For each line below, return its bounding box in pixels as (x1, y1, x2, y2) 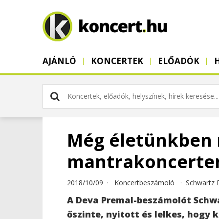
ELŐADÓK (158, 55, 199, 66)
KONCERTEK (91, 55, 143, 66)
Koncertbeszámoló (114, 178, 175, 187)
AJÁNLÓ (43, 55, 76, 66)
